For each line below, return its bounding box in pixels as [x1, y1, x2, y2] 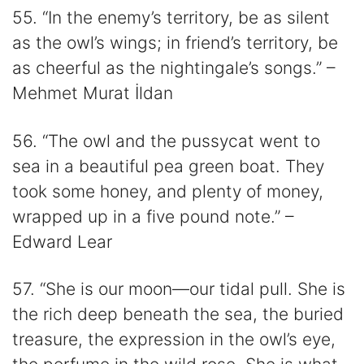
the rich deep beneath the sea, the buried [12, 303, 344, 324]
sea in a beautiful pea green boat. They [12, 155, 324, 176]
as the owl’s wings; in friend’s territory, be [12, 32, 338, 54]
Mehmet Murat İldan [12, 83, 173, 104]
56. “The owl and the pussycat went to [12, 130, 320, 151]
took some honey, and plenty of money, [12, 180, 323, 201]
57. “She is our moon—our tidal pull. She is [12, 278, 345, 299]
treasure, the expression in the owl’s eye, [12, 328, 336, 349]
